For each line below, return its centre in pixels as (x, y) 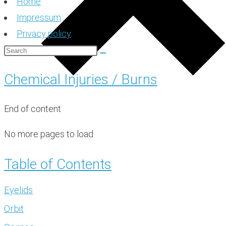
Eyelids (18, 190)
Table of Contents (58, 164)
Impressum (39, 17)
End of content (33, 109)
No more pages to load (49, 134)
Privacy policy (44, 33)
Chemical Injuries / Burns (81, 80)
